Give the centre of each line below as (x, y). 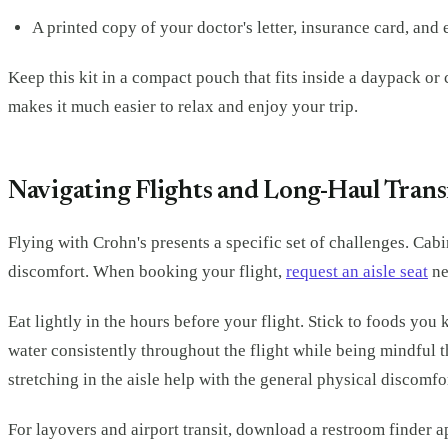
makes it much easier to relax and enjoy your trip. (183, 106)
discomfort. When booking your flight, (147, 272)
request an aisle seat (357, 272)
